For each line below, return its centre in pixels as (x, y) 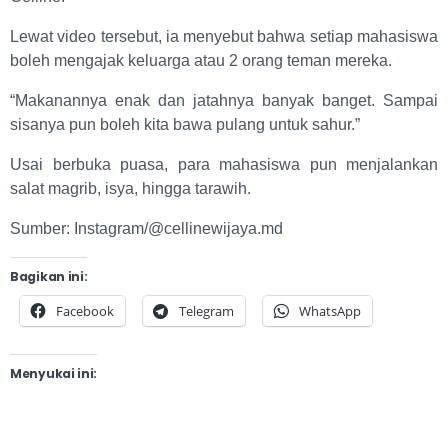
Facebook (85, 310)
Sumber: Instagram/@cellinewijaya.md (146, 228)
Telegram (206, 310)
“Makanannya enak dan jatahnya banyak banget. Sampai (224, 100)
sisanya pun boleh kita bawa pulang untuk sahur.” (185, 124)
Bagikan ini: (49, 276)
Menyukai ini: (54, 373)
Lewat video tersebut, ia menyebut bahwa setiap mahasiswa (224, 36)
